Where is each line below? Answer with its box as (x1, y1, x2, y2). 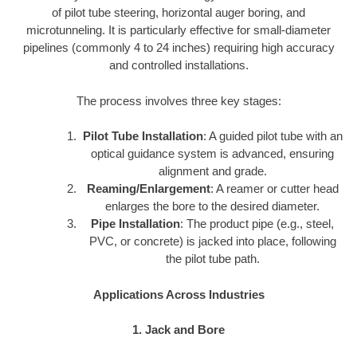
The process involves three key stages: (76, 93, 281, 108)
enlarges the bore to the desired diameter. (105, 199, 320, 214)
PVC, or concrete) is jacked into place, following (88, 234, 336, 249)
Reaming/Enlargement (86, 182, 210, 196)
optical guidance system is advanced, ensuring (91, 147, 334, 161)
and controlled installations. (108, 58, 249, 73)
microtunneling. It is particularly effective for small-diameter (26, 23, 331, 37)
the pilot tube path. (165, 252, 260, 266)
